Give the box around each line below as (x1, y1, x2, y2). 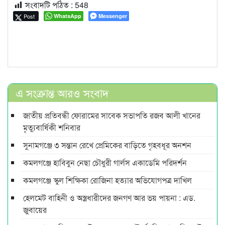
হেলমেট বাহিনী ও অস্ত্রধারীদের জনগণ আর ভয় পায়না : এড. (23, 191, 195, 203)
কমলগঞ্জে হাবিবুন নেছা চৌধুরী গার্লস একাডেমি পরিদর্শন (23, 156, 187, 168)
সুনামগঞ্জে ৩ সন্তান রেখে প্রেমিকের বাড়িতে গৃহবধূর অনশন (23, 139, 191, 151)
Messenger (98, 12, 127, 20)
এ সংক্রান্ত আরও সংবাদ (16, 84, 109, 100)
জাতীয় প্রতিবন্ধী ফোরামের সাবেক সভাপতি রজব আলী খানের (23, 109, 200, 121)
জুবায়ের (23, 203, 47, 215)
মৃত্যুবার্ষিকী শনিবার (23, 121, 80, 133)
